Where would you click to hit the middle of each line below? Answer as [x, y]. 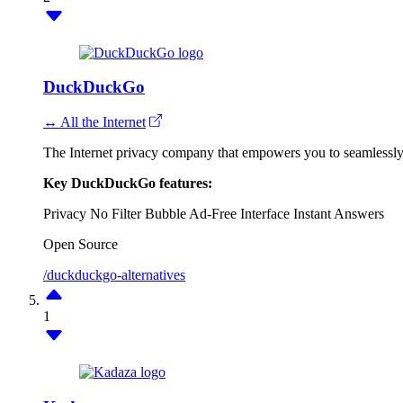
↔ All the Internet [94, 122]
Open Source [81, 244]
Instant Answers [339, 214]
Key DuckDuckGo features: [128, 183]
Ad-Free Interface [239, 214]
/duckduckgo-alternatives [114, 275]
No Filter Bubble [138, 214]
